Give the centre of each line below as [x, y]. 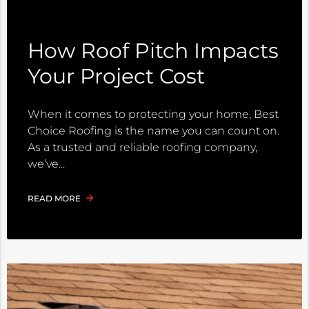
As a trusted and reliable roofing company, [142, 148]
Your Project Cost [116, 77]
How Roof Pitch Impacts [153, 51]
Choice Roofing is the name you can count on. [153, 131]
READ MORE [55, 199]
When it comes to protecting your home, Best [153, 114]
